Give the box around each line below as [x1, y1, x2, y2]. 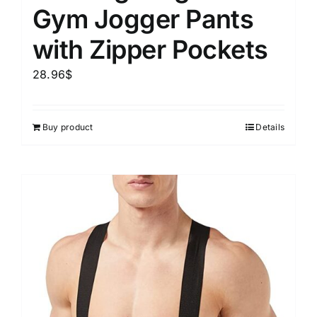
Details [255, 121, 284, 132]
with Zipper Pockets [33, 33, 268, 65]
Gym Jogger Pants [33, 3, 254, 35]
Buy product [42, 121, 93, 132]
